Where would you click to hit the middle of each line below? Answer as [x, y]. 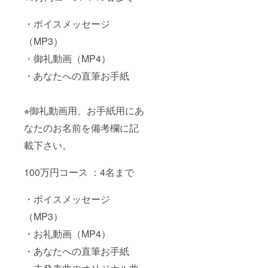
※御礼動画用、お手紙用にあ [84, 111]
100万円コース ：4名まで [79, 172]
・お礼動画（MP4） [67, 234]
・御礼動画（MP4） [67, 59]
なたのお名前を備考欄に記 [81, 128]
